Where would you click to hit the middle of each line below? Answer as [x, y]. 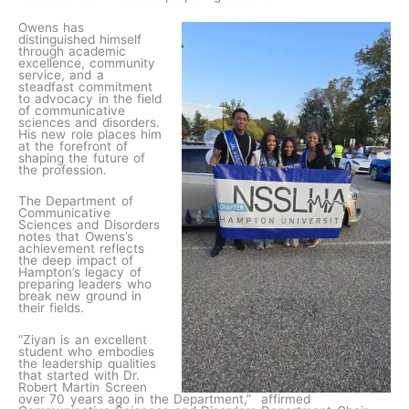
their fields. [54, 308]
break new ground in [80, 296]
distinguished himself [80, 39]
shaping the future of [82, 157]
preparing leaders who [85, 284]
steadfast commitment [86, 86]
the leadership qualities [87, 364]
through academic [73, 51]
